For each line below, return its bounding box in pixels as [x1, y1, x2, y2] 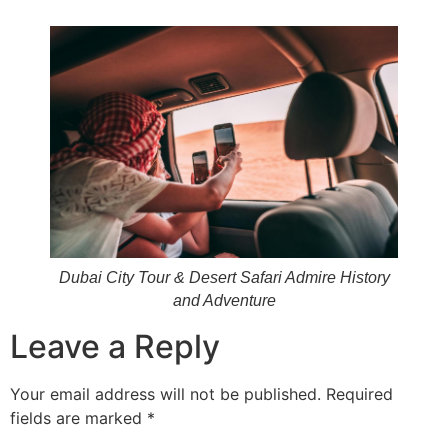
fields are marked [10, 408, 147, 429]
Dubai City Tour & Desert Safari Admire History [58, 269, 390, 287]
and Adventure [172, 292, 276, 310]
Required [326, 384, 393, 405]
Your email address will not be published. [10, 384, 321, 405]
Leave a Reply [10, 327, 220, 367]
